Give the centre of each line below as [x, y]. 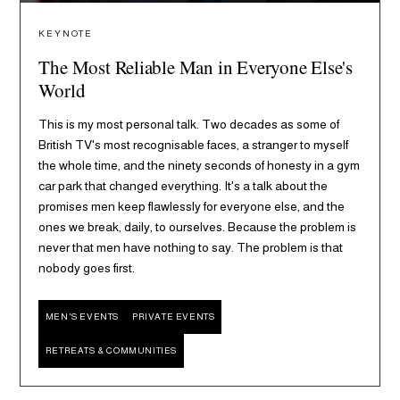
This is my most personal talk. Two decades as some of [189, 125]
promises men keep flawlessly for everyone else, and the [192, 207]
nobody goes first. [87, 268]
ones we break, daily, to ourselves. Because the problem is [198, 227]
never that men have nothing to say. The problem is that [191, 248]
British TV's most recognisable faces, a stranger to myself [194, 145]
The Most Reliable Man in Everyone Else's [196, 67]
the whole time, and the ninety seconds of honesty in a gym [200, 166]
